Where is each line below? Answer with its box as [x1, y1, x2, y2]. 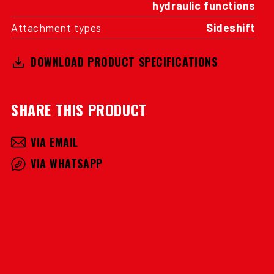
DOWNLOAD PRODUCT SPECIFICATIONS [31, 54, 218, 70]
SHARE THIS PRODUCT [11, 98, 147, 120]
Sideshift [206, 21, 256, 34]
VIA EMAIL [31, 134, 79, 150]
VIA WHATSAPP [31, 155, 103, 171]
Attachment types [11, 21, 102, 34]
